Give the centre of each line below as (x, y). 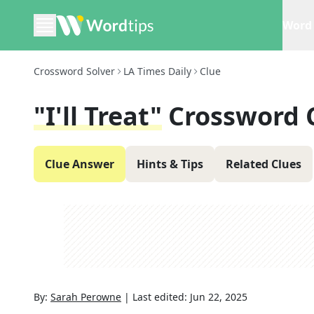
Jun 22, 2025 (219, 297)
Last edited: (161, 297)
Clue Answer (80, 164)
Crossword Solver (74, 71)
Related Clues (264, 164)
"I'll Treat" (98, 116)
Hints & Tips (170, 164)
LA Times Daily (157, 71)
